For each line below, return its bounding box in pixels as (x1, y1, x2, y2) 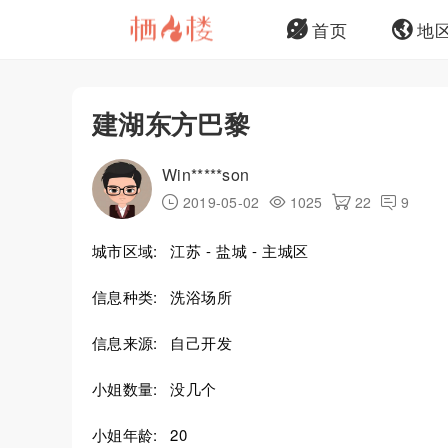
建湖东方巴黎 (92, 105, 250, 142)
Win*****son (162, 163, 250, 186)
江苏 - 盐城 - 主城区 (170, 240, 309, 261)
